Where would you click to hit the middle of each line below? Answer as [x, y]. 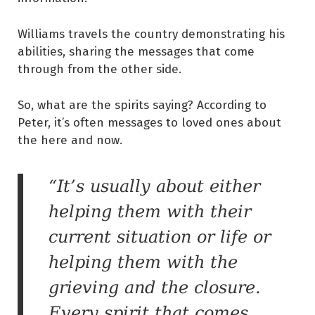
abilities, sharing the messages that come [136, 51]
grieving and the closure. [155, 287]
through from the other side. [99, 68]
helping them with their [150, 211]
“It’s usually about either [154, 186]
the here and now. [70, 139]
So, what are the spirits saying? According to [142, 104]
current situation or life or [160, 237]
